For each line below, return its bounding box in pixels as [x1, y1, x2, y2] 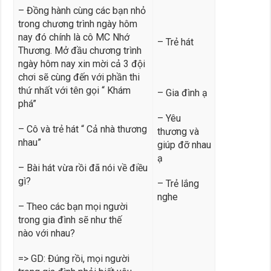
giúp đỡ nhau [157, 139, 211, 151]
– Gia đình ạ [157, 87, 207, 99]
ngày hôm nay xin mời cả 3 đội [18, 57, 145, 70]
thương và [157, 125, 199, 137]
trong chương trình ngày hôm [18, 18, 137, 30]
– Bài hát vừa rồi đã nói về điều [18, 162, 148, 174]
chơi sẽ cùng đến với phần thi [18, 71, 140, 83]
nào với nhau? [18, 227, 75, 239]
